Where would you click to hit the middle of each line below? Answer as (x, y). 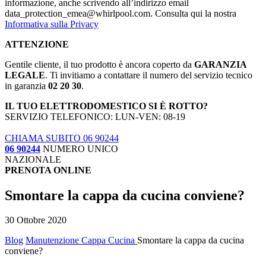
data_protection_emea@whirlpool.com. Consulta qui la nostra (121, 13)
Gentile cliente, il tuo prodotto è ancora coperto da (99, 64)
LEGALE (25, 75)
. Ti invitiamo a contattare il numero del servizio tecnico (149, 75)
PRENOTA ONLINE (48, 170)
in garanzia (26, 85)
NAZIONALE (33, 159)
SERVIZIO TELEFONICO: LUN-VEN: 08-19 (95, 116)
